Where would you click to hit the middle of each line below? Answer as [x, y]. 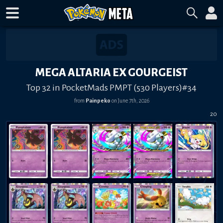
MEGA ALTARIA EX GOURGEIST [111, 72]
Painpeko [98, 100]
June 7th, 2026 [133, 100]
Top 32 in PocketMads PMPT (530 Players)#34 [111, 87]
